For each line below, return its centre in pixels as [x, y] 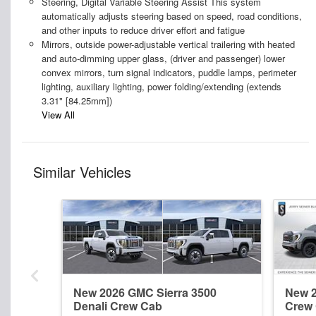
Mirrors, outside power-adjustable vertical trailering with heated [168, 44]
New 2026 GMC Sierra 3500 [145, 293]
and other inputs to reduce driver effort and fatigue [143, 30]
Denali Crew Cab [118, 306]
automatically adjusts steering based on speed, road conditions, [171, 16]
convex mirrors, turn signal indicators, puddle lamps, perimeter [169, 73]
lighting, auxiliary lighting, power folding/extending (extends [161, 87]
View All [58, 115]
